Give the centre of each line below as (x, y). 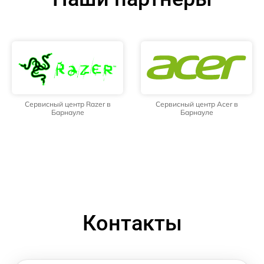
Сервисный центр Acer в (197, 104)
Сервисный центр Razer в (67, 104)
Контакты (132, 223)
